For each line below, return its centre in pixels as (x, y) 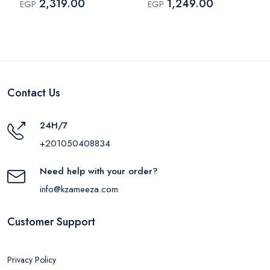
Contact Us (34, 93)
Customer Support (51, 221)
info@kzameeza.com (79, 189)
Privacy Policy (32, 259)
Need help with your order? (99, 171)
